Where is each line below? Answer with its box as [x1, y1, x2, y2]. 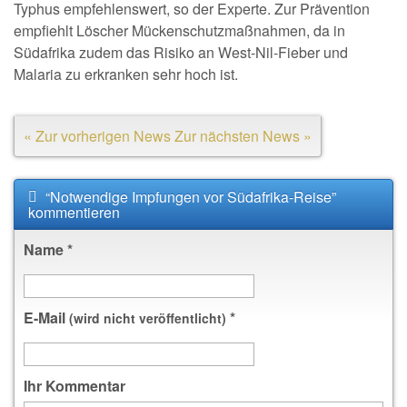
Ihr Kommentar [24, 375, 125, 396]
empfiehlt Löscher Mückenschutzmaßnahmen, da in [14, 20, 345, 41]
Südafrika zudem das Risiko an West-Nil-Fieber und [14, 42, 348, 63]
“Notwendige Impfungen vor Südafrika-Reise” [42, 186, 336, 207]
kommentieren [28, 202, 120, 223]
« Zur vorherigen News [24, 125, 171, 146]
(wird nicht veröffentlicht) [69, 309, 226, 327]
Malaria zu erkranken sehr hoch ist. [14, 64, 238, 84]
